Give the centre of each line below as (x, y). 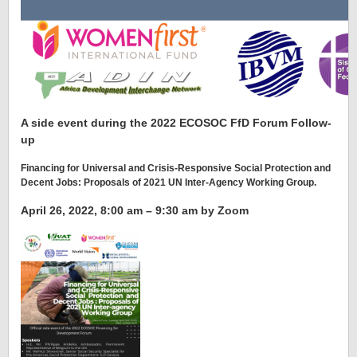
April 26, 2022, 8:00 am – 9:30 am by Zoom (135, 210)
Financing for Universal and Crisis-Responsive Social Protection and (176, 168)
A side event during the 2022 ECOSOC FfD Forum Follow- (176, 122)
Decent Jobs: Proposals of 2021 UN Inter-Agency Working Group (167, 182)
